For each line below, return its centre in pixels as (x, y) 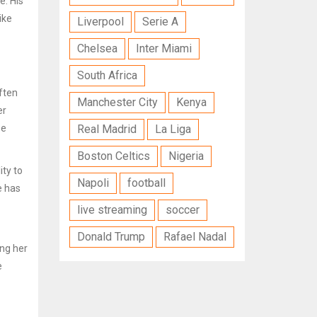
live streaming (112, 209)
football (146, 183)
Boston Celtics (113, 156)
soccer (182, 209)
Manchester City (117, 102)
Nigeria (186, 156)
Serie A (160, 21)
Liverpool (100, 21)
